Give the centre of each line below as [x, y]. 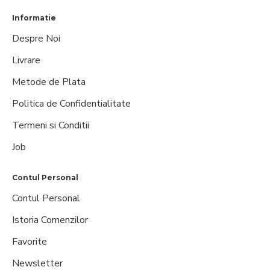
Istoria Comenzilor [50, 220]
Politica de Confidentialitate [71, 104]
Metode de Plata [49, 82]
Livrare [26, 61]
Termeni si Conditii [51, 126]
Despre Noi [36, 39]
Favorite [30, 242]
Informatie [34, 18]
